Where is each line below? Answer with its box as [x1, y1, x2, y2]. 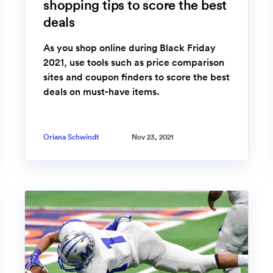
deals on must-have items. [43, 85, 160, 98]
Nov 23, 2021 [132, 132, 174, 141]
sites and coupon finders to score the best [43, 71, 230, 83]
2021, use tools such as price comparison [43, 56, 224, 69]
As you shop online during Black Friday [43, 41, 216, 54]
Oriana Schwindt [43, 132, 99, 141]
